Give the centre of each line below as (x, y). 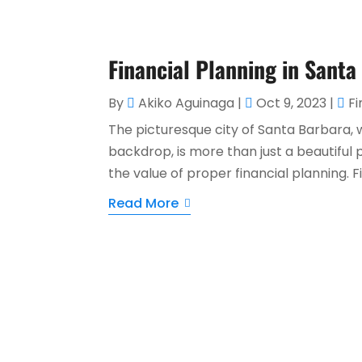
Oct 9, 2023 (292, 103)
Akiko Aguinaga (187, 103)
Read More (144, 203)
